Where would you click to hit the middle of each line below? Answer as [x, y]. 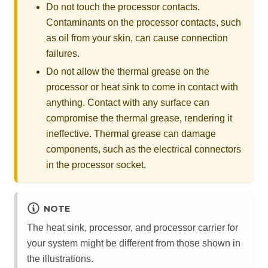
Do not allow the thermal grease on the [128, 71]
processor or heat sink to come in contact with [142, 87]
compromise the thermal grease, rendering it [139, 118]
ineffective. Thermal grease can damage [131, 133]
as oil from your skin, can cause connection [137, 38]
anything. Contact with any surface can [128, 102]
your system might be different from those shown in [134, 243]
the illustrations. [60, 258]
